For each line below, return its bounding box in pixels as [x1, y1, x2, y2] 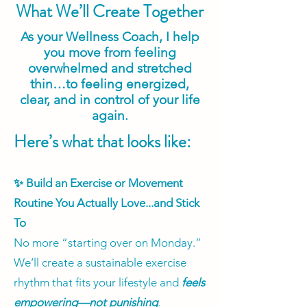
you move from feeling [43, 45, 176, 61]
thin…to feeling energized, [30, 76, 189, 93]
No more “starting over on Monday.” [14, 236, 201, 250]
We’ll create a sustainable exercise [14, 256, 186, 270]
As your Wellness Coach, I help [20, 29, 199, 45]
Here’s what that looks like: [14, 130, 191, 155]
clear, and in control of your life [19, 92, 200, 108]
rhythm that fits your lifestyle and [14, 275, 182, 290]
